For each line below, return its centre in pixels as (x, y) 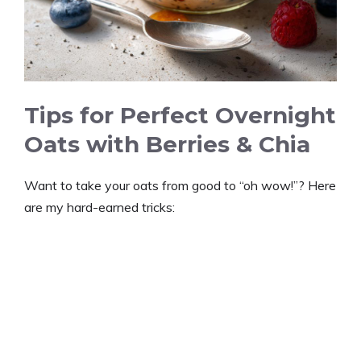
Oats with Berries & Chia (167, 144)
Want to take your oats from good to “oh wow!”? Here (180, 185)
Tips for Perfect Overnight (180, 115)
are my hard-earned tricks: (100, 207)
